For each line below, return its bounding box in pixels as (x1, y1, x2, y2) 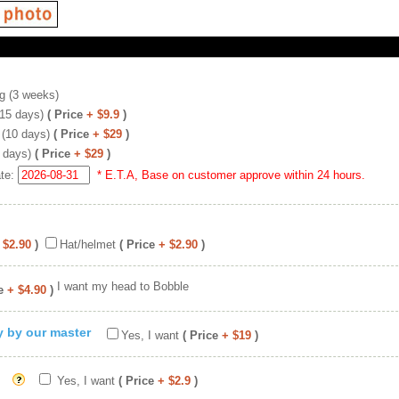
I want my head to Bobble (57, 280, 189, 293)
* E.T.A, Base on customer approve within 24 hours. (94, 168, 365, 182)
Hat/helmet (60, 238, 116, 251)
